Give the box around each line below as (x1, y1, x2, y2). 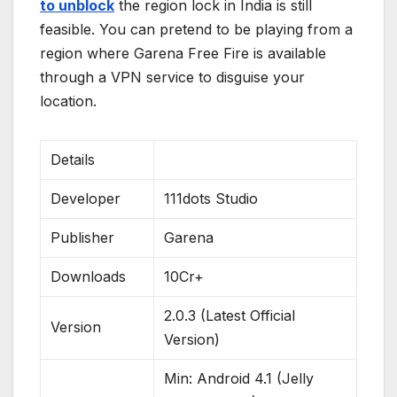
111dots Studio (164, 190, 259, 208)
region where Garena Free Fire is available (40, 44, 326, 63)
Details (51, 151, 96, 169)
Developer (51, 190, 121, 208)
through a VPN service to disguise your (40, 68, 305, 87)
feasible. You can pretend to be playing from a (40, 20, 353, 39)
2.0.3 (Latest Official (164, 307, 296, 325)
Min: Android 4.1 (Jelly (164, 370, 315, 388)
